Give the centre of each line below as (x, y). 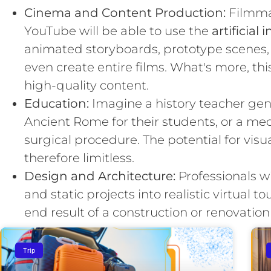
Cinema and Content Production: (125, 13)
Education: (57, 103)
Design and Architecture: (100, 176)
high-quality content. (87, 85)
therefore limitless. (79, 158)
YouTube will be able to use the (118, 31)
